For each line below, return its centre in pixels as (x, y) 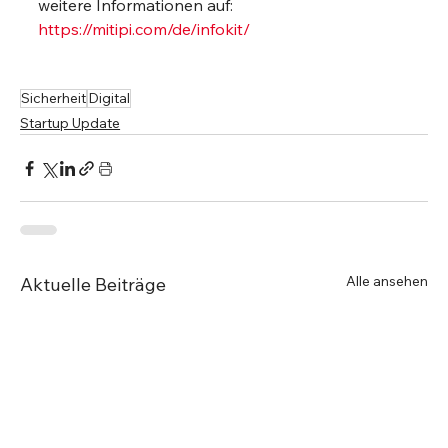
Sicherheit (54, 98)
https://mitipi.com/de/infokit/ (144, 29)
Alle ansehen (386, 281)
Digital (109, 98)
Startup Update (70, 123)
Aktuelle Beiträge (93, 285)
